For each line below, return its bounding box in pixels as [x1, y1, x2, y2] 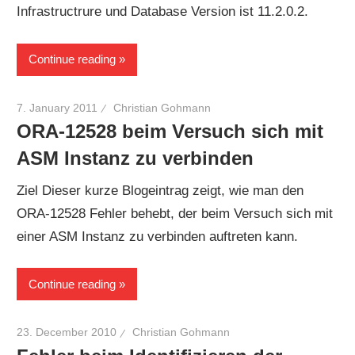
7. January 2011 [17, 101, 98, 114]
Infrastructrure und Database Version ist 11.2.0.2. [17, 4, 317, 20]
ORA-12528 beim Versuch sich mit [17, 120, 324, 143]
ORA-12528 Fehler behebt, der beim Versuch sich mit [17, 205, 334, 221]
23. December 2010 [17, 326, 117, 339]
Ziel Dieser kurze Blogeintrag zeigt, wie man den [17, 182, 304, 198]
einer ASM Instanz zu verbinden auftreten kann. [17, 228, 307, 244]
